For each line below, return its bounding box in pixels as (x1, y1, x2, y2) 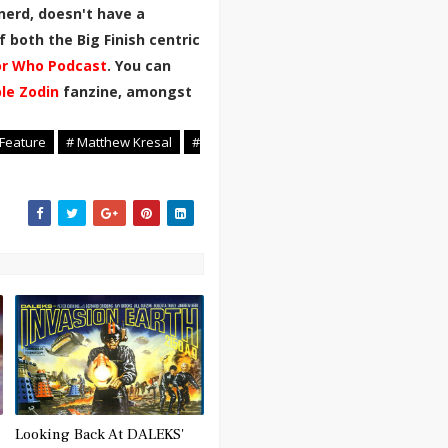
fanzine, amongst (63, 82, 192, 101)
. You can (107, 56, 171, 75)
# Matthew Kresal (66, 133, 172, 151)
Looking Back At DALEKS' (15, 425, 185, 444)
